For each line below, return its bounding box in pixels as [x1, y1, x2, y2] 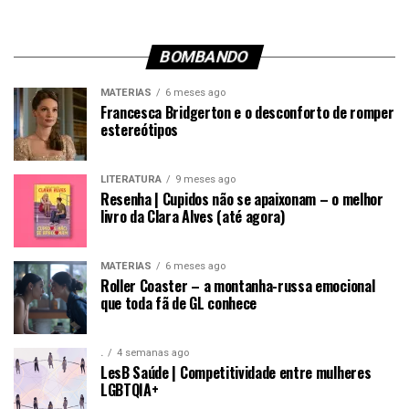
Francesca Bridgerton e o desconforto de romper [100, 101, 394, 124]
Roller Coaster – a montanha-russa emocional [100, 275, 375, 298]
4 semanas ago [117, 347, 189, 360]
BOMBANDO [158, 47, 251, 67]
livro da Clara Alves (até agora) [100, 205, 285, 228]
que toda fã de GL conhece [100, 292, 257, 315]
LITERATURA [100, 173, 162, 186]
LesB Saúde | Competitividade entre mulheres [100, 362, 372, 384]
